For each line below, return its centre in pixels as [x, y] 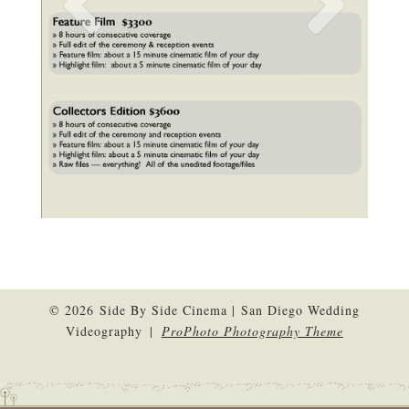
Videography [104, 331]
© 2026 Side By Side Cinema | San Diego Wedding [204, 310]
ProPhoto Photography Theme [252, 331]
